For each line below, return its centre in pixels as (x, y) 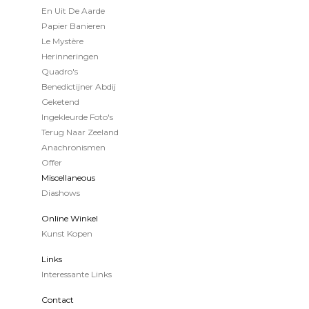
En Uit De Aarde (73, 11)
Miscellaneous (68, 178)
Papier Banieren (73, 26)
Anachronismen (73, 147)
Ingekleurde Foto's (77, 117)
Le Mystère (62, 41)
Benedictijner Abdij (79, 87)
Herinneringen (70, 56)
